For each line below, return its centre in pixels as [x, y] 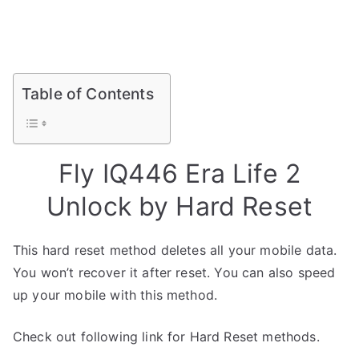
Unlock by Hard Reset [179, 206]
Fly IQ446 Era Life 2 [179, 173]
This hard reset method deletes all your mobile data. [175, 250]
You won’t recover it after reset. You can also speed [174, 272]
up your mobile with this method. [115, 295]
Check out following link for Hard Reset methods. [166, 337]
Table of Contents [88, 94]
